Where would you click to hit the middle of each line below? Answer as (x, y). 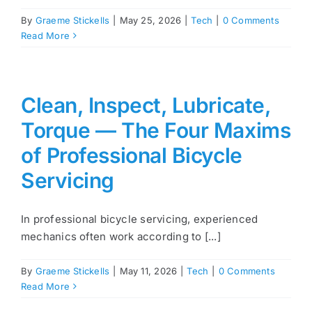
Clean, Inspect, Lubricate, (146, 106)
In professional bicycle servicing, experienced (140, 219)
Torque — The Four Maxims (156, 131)
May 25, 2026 (150, 21)
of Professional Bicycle (132, 156)
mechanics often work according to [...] (121, 237)
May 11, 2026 (148, 271)
